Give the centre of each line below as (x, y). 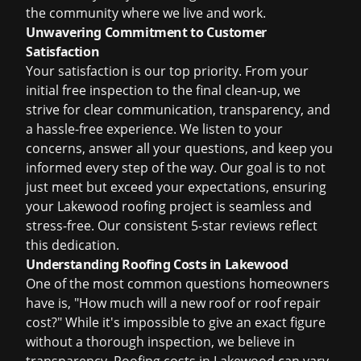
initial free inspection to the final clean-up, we (163, 90)
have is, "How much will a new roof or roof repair (173, 303)
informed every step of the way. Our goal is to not (176, 168)
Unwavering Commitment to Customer (146, 32)
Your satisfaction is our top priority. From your (167, 71)
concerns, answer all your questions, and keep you (179, 148)
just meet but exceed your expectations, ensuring (176, 187)
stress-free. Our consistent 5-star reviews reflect (172, 226)
